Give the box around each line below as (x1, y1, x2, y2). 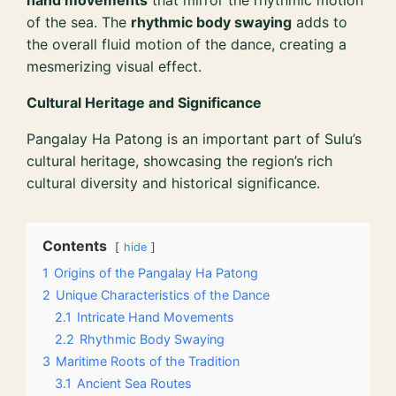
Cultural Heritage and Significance (27, 94, 263, 112)
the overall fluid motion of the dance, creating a (27, 35, 347, 54)
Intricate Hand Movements (77, 309, 235, 325)
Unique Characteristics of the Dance (56, 287, 270, 303)
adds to (292, 13, 348, 32)
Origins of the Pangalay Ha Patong (54, 265, 259, 281)
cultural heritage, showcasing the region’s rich (27, 152, 333, 171)
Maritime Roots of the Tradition (56, 354, 240, 369)
